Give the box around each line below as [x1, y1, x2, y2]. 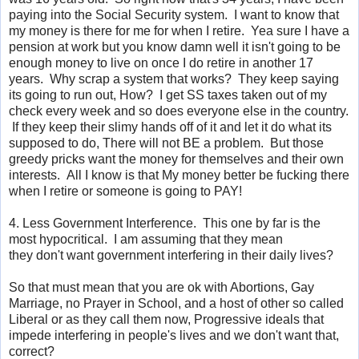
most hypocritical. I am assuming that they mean [9, 232, 283, 246]
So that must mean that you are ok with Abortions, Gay [9, 280, 314, 294]
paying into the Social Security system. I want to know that [9, 7, 339, 22]
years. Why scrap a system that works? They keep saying [9, 71, 339, 86]
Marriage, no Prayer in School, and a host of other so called [9, 296, 344, 310]
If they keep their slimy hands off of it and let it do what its [9, 119, 332, 134]
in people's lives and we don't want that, [115, 328, 339, 342]
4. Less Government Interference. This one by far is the [9, 216, 321, 230]
